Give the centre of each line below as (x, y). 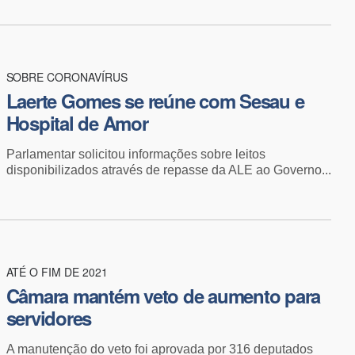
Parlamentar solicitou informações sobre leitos (136, 154)
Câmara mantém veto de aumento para (163, 295)
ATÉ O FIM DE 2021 (57, 271)
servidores (48, 317)
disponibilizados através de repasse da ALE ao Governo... (168, 170)
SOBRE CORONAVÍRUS (67, 76)
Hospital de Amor (77, 122)
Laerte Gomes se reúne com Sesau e (155, 100)
